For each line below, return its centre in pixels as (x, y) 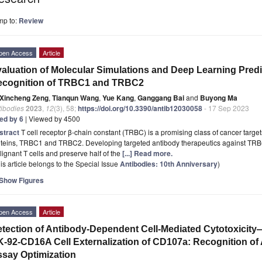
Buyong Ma (219, 97)
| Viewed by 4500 (52, 118)
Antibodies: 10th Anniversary (169, 163)
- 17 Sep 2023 (226, 108)
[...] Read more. (147, 153)
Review (31, 20)
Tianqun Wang (75, 97)
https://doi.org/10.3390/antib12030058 (140, 108)
